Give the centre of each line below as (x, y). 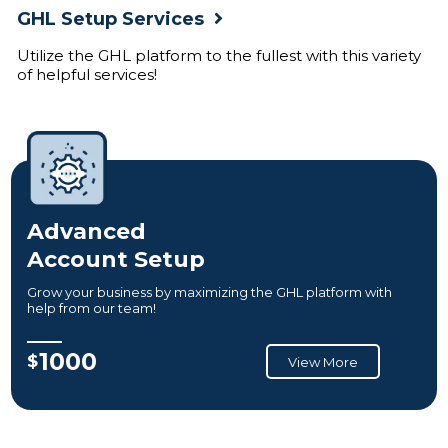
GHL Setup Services (110, 18)
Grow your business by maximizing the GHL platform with (209, 291)
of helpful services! (87, 74)
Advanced (86, 231)
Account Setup (116, 259)
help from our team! (91, 307)
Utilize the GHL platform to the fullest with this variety (219, 55)
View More (322, 361)
